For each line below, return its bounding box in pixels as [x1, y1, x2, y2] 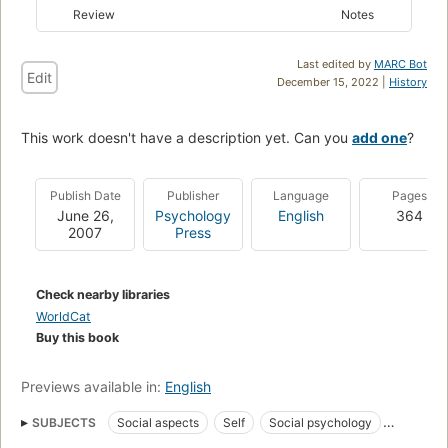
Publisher [167, 187, 219, 203]
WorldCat [36, 308, 91, 324]
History [389, 74, 427, 89]
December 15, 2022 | [277, 74, 389, 89]
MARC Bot [374, 56, 427, 71]
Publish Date [49, 187, 121, 203]
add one [352, 128, 407, 146]
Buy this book [36, 329, 119, 345]
